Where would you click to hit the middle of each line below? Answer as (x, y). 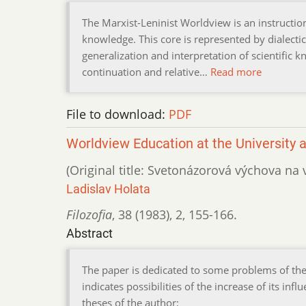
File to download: (117, 114)
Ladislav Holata (108, 189)
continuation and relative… (146, 71)
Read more (236, 71)
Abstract (89, 233)
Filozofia (89, 214)
